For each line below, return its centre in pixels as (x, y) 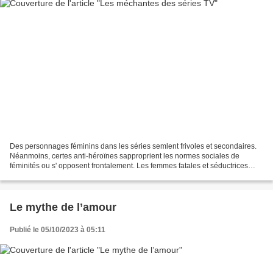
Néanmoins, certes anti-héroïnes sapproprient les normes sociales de (125, 156)
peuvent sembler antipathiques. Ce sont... (78, 175)
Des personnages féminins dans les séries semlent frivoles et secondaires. (133, 146)
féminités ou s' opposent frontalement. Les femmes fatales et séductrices (129, 165)
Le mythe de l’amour (63, 207)
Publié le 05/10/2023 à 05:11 (58, 229)
